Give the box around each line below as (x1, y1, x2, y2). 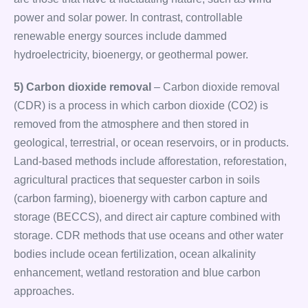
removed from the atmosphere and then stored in (14, 118, 249, 130)
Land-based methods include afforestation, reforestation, (14, 155, 287, 167)
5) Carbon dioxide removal (14, 81, 151, 93)
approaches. (14, 285, 74, 297)
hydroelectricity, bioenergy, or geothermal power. (14, 49, 248, 60)
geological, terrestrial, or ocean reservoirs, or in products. (14, 137, 289, 148)
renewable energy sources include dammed (14, 30, 227, 42)
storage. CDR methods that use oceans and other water (14, 230, 283, 241)
